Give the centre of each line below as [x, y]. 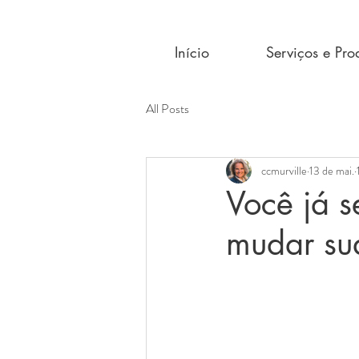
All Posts [167, 109]
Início [192, 52]
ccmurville [284, 170]
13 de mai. [332, 170]
